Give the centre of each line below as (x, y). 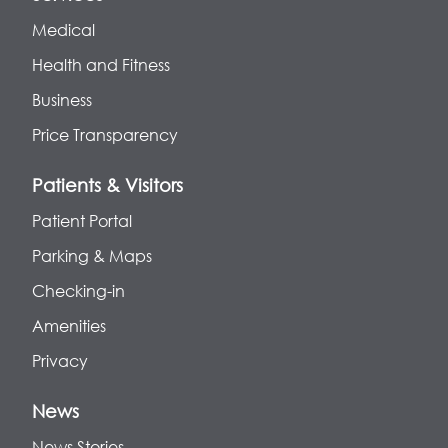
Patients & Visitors (107, 185)
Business (62, 99)
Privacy (60, 360)
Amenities (69, 325)
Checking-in (78, 290)
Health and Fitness (101, 64)
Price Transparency (105, 134)
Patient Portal (82, 220)
